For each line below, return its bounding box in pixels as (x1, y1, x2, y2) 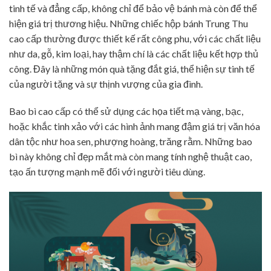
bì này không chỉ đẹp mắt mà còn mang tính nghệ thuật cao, (9, 151, 252, 163)
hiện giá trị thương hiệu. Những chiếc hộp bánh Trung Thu (9, 17, 248, 29)
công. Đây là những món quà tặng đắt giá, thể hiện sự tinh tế (9, 62, 255, 74)
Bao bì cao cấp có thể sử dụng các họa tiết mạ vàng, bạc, (9, 105, 243, 117)
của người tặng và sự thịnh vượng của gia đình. (9, 77, 203, 90)
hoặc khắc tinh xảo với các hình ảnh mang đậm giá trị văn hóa (9, 120, 260, 132)
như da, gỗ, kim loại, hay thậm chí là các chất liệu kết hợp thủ (9, 47, 258, 59)
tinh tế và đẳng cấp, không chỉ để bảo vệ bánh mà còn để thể (9, 2, 257, 14)
